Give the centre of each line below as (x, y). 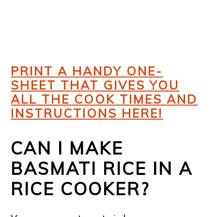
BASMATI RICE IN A (102, 169)
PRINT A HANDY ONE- (87, 71)
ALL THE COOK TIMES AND (104, 99)
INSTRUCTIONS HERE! (87, 113)
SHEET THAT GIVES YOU (95, 85)
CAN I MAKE (67, 148)
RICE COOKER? (80, 189)
